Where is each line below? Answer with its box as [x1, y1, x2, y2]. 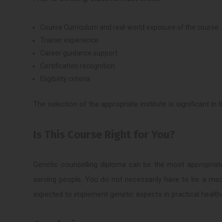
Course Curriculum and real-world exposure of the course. [40, 23, 221, 31]
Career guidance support [40, 49, 118, 57]
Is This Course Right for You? [33, 127, 175, 141]
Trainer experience [40, 36, 99, 44]
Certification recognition [40, 61, 115, 70]
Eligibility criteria [40, 74, 91, 83]
